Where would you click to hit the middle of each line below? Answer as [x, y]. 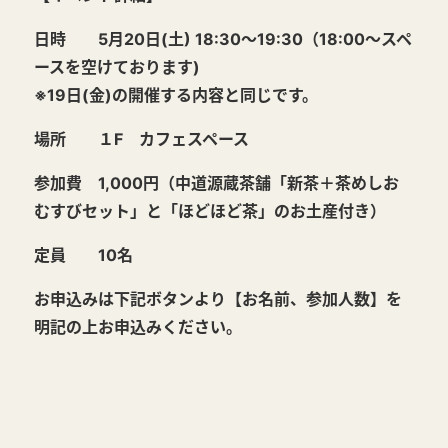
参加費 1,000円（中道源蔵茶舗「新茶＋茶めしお [216, 182]
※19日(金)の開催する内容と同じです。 [176, 94]
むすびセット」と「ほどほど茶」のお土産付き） [210, 210]
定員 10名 [83, 254]
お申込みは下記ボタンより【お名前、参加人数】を [218, 298]
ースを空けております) [117, 66]
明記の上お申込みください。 [138, 326]
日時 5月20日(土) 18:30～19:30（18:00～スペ [223, 38]
